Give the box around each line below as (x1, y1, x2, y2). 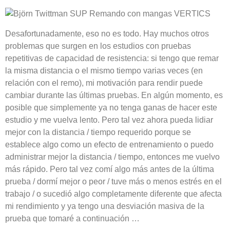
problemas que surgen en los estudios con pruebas (5, 41, 191, 50)
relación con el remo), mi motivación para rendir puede (5, 78, 203, 87)
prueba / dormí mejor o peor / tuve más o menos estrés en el (5, 177, 222, 186)
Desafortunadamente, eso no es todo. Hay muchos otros (5, 29, 209, 38)
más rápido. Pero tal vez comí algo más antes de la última (5, 164, 214, 174)
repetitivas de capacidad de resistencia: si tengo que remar (5, 53, 219, 63)
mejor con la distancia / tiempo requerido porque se (5, 127, 191, 137)
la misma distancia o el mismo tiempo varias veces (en (5, 66, 203, 75)
